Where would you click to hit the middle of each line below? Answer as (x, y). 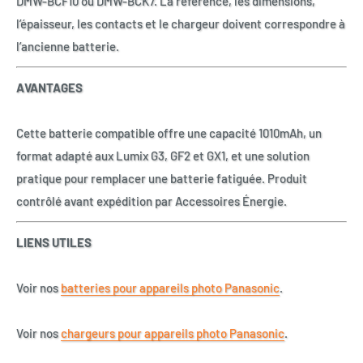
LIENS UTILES (54, 243)
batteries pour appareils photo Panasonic (170, 288)
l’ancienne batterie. (68, 47)
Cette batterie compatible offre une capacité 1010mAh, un (169, 133)
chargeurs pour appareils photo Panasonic (173, 333)
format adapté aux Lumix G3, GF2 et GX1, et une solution (163, 156)
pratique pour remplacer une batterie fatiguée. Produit (162, 179)
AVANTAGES (49, 88)
